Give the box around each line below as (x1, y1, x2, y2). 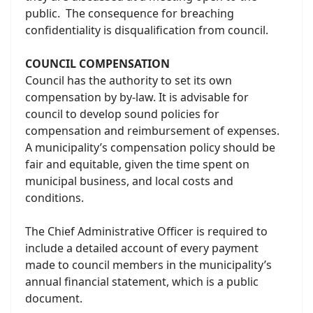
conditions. (25, 190, 84, 205)
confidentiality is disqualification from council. (25, 22, 268, 38)
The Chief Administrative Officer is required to (25, 224, 268, 239)
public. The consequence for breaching (25, 6, 234, 21)
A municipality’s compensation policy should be (25, 140, 275, 155)
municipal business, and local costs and (25, 173, 233, 189)
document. (25, 291, 82, 306)
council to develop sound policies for (25, 106, 219, 122)
